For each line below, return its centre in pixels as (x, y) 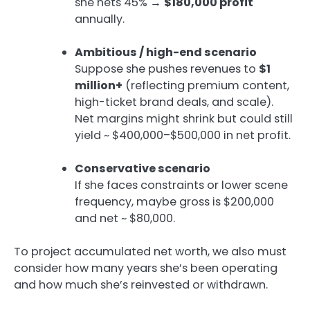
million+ (99, 85)
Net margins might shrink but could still (184, 118)
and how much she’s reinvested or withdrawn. (141, 285)
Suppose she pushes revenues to (167, 69)
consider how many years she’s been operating (146, 268)
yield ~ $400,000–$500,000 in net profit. (183, 135)
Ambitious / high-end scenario (166, 52)
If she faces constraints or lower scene (181, 185)
